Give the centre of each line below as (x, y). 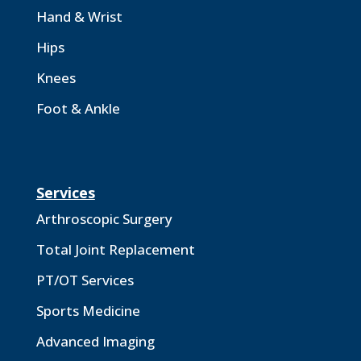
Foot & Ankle (78, 108)
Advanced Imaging (95, 341)
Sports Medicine (88, 310)
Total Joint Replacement (115, 249)
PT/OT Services (85, 280)
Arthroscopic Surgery (104, 218)
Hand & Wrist (79, 16)
